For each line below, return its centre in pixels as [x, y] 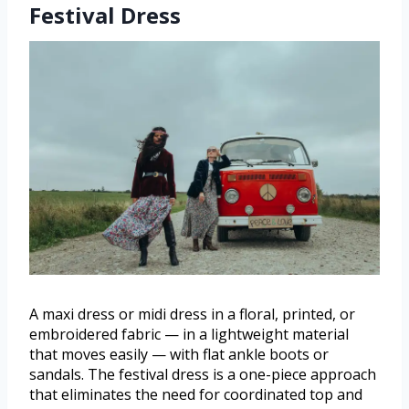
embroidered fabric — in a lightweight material [189, 334]
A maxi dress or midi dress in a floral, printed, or [192, 314]
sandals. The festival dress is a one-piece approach [203, 374]
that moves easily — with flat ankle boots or [179, 354]
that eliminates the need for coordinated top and [196, 394]
